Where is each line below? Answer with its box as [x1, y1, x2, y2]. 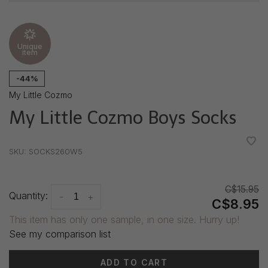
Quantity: [9, 190, 48, 202]
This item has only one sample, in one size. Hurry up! [9, 214, 239, 226]
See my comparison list [9, 228, 111, 240]
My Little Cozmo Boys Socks [9, 107, 237, 129]
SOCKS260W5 [26, 147, 83, 157]
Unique [17, 42, 42, 51]
